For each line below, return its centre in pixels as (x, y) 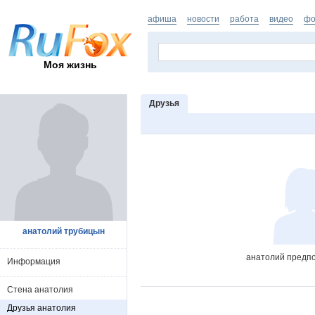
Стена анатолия (40, 290)
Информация (34, 262)
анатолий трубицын (63, 231)
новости (203, 19)
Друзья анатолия (41, 308)
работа (244, 19)
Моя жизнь (70, 64)
